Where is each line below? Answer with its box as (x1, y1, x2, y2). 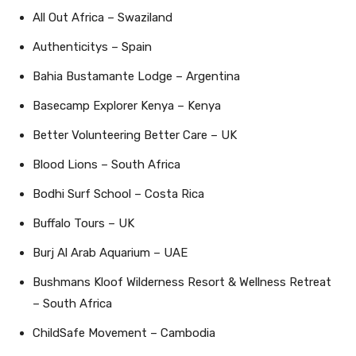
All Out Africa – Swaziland (33, 10, 172, 25)
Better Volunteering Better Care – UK (33, 127, 237, 142)
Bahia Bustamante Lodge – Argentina (33, 68, 240, 83)
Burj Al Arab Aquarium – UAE (33, 245, 188, 260)
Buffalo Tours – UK (33, 215, 134, 230)
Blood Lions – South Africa (33, 157, 180, 172)
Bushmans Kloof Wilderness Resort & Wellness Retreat (33, 274, 331, 289)
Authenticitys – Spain (33, 39, 152, 54)
